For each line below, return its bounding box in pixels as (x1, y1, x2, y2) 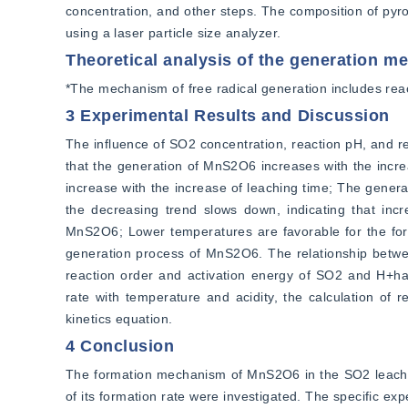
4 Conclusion (66, 337, 175, 355)
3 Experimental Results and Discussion (66, 107, 390, 125)
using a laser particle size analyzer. (66, 25, 281, 40)
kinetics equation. (66, 311, 173, 326)
